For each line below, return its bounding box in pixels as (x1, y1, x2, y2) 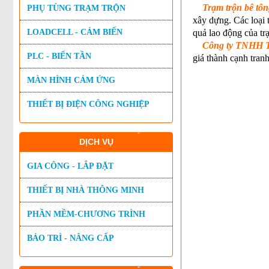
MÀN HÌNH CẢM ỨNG (27, 76, 115, 85)
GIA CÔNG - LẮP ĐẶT (27, 162, 113, 171)
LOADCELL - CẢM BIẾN (27, 28, 122, 37)
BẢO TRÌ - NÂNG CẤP (27, 234, 114, 243)
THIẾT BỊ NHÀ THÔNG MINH (27, 186, 144, 195)
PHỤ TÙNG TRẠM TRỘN (27, 4, 125, 13)
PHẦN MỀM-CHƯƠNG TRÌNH (27, 210, 145, 219)
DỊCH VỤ (79, 137, 113, 147)
